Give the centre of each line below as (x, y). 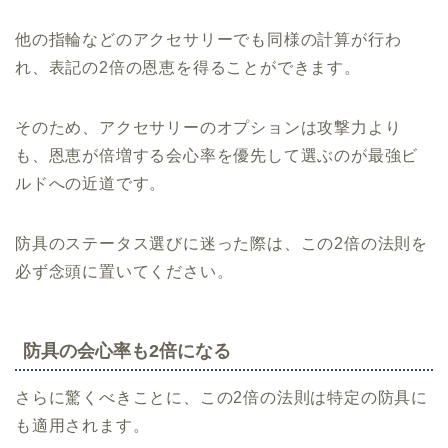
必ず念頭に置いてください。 (124, 272)
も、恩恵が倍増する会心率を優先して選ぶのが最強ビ (217, 156)
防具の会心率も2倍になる (127, 351)
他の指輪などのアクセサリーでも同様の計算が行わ (208, 40)
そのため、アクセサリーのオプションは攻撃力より (208, 128)
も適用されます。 (82, 426)
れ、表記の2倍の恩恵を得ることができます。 (188, 68)
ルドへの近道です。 (91, 184)
